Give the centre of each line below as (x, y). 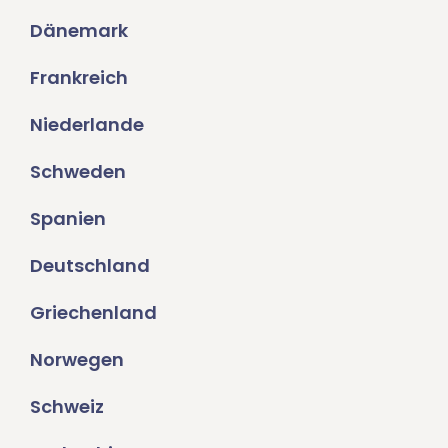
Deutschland (90, 265)
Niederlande (87, 124)
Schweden (78, 171)
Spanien (68, 218)
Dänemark (79, 30)
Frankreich (79, 77)
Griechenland (93, 312)
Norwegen (77, 359)
